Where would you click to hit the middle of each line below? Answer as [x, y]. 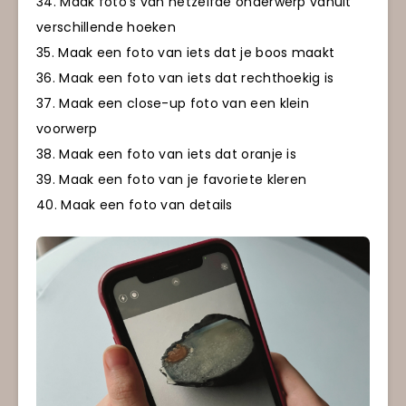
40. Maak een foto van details [135, 205]
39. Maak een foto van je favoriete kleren [172, 180]
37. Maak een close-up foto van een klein [173, 104]
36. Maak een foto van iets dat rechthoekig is [185, 78]
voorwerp [67, 129]
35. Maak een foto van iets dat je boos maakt [186, 53]
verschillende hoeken [106, 28]
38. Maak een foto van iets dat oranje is [166, 155]
